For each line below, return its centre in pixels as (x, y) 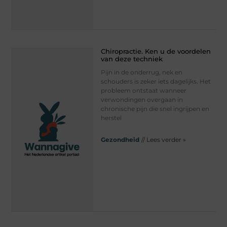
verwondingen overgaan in (142, 100)
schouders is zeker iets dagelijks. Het (156, 82)
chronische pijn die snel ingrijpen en (155, 109)
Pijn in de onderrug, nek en (141, 72)
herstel (111, 118)
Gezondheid (120, 140)
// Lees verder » (163, 140)
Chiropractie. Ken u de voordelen (156, 51)
